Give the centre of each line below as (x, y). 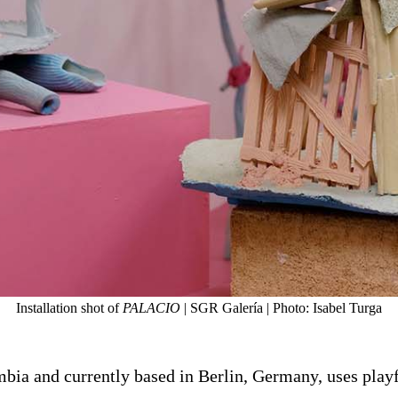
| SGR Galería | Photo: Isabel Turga (281, 308)
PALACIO (151, 308)
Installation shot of (69, 308)
